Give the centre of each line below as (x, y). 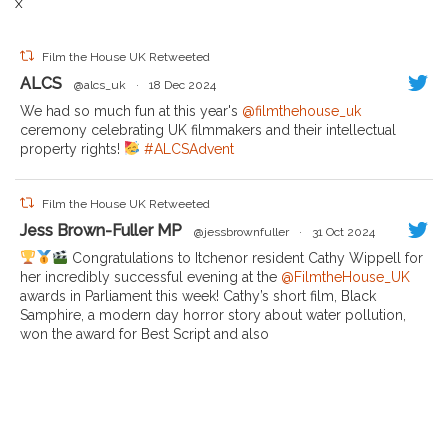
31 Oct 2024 (343, 232)
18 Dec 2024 (182, 85)
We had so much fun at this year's (131, 111)
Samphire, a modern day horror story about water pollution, (213, 315)
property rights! (72, 149)
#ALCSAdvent (188, 149)
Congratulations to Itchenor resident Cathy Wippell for (245, 258)
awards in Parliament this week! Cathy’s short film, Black (198, 296)
